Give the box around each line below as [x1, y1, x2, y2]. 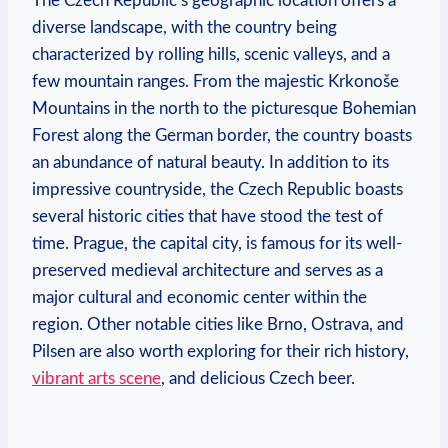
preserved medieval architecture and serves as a [32, 261, 383, 279]
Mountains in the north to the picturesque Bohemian [32, 99, 416, 117]
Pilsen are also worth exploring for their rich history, [32, 342, 409, 360]
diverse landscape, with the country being [32, 18, 337, 36]
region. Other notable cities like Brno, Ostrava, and [32, 315, 404, 333]
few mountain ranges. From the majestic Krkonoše [32, 72, 399, 90]
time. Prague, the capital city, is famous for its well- [32, 234, 402, 252]
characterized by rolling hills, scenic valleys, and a [32, 45, 390, 63]
